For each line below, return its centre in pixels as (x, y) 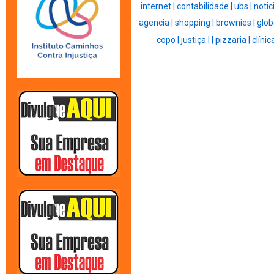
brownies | (236, 23)
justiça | (196, 40)
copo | (168, 40)
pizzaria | (233, 40)
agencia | (157, 23)
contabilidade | (206, 6)
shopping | (195, 23)
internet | (159, 6)
